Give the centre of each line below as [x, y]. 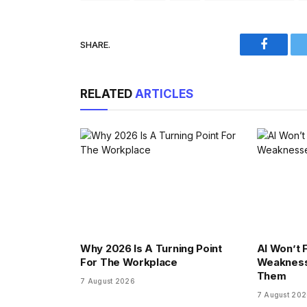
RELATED [108, 94]
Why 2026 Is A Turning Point [151, 248]
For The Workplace [129, 262]
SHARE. [95, 44]
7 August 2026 [108, 281]
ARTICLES [164, 94]
